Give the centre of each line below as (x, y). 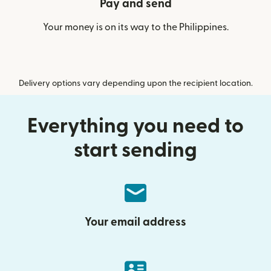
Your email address (135, 222)
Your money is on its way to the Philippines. (135, 27)
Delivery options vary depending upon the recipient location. (135, 83)
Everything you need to (135, 126)
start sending (135, 150)
